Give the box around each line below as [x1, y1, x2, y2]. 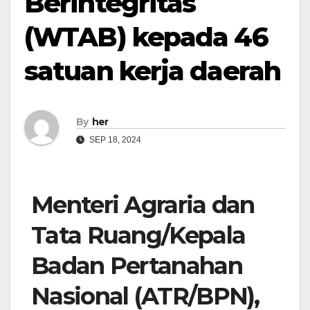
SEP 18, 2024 [87, 134, 141, 145]
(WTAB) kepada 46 [24, 21, 268, 53]
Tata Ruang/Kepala [31, 221, 246, 250]
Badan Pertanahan [31, 251, 242, 281]
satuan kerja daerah [24, 55, 280, 87]
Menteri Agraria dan [31, 190, 255, 220]
